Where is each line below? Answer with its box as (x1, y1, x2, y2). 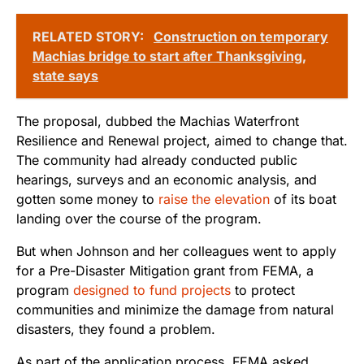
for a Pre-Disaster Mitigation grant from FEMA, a (16, 262, 314, 279)
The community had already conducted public (16, 152, 297, 169)
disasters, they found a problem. (16, 321, 219, 338)
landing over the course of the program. (16, 210, 262, 227)
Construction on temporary (154, 28, 328, 45)
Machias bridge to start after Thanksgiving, (32, 48, 306, 65)
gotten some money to (16, 191, 158, 208)
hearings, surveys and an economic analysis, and (16, 171, 317, 188)
